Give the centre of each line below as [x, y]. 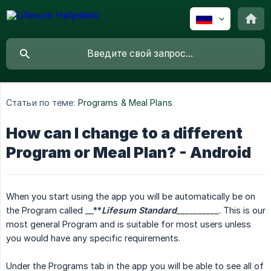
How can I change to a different [124, 133]
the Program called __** [54, 211]
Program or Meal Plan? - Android [129, 153]
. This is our [242, 211]
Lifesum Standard [139, 211]
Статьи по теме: [41, 103]
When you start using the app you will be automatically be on [131, 197]
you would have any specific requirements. [93, 238]
